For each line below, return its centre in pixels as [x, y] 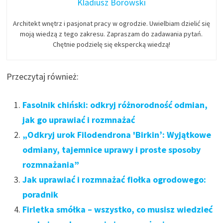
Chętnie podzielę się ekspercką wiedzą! [111, 45]
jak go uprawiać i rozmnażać [79, 120]
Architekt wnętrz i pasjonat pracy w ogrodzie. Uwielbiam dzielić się [111, 24]
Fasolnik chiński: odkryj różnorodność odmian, [115, 105]
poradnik [41, 195]
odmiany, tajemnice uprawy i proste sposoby [112, 150]
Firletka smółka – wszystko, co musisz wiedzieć [118, 210]
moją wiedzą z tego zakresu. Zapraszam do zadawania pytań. [111, 34]
